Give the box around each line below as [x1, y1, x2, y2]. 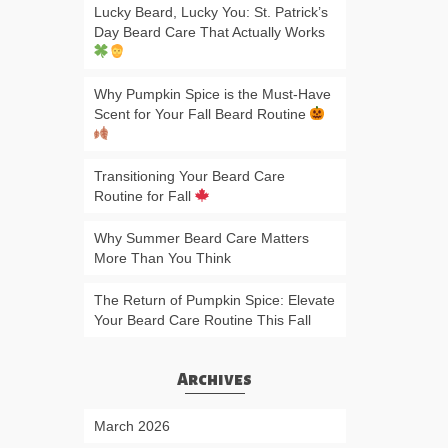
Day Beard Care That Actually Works [93, 24, 325, 40]
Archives [177, 371, 253, 389]
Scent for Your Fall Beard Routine [93, 106, 310, 122]
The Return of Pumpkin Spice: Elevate [93, 292, 335, 308]
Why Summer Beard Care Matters [93, 230, 309, 246]
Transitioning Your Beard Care [93, 168, 285, 184]
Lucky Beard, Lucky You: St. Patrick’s [93, 4, 328, 20]
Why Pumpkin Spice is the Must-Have [93, 86, 331, 102]
